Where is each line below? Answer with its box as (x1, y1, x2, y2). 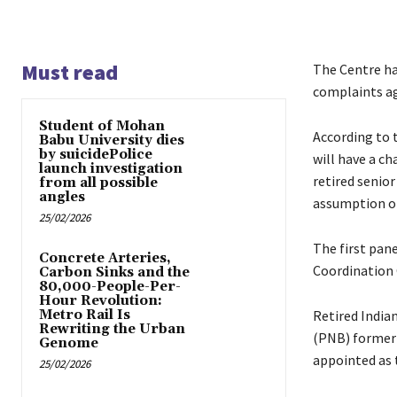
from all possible (39, 175, 158, 192)
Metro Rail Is (39, 307, 130, 324)
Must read (21, 58, 118, 87)
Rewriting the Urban (39, 321, 185, 339)
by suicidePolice (39, 146, 152, 164)
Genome (39, 335, 98, 353)
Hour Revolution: (39, 292, 162, 310)
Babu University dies (39, 132, 184, 150)
